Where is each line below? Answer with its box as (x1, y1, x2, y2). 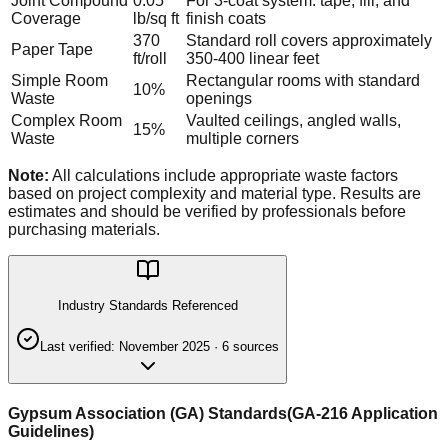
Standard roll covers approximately (186, 32, 432, 50)
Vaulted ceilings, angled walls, (186, 112, 401, 130)
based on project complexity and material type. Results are (8, 185, 421, 203)
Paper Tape (11, 41, 93, 59)
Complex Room (11, 112, 122, 130)
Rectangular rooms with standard (186, 72, 420, 90)
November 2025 (119, 338, 210, 354)
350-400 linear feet (186, 50, 319, 68)
